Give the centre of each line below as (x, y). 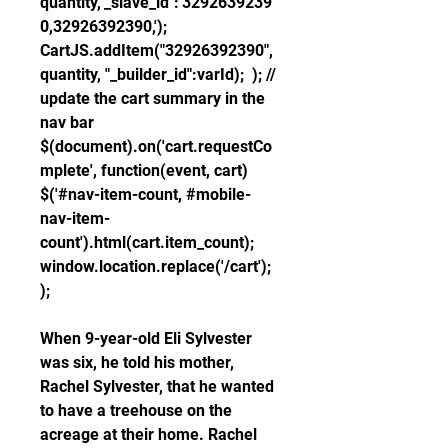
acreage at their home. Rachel (148, 434)
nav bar (67, 122)
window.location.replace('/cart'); (155, 266)
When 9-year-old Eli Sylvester (146, 338)
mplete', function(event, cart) (144, 170)
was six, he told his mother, (137, 362)
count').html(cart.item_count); (147, 242)
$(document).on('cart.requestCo (156, 146)
